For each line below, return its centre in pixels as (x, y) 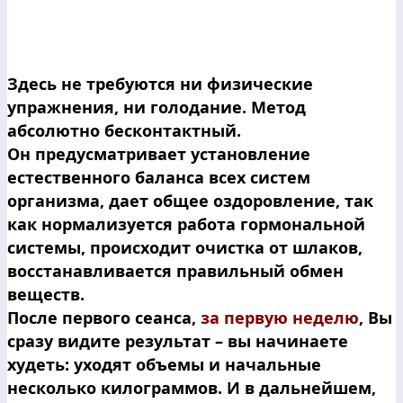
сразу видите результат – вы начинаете (178, 340)
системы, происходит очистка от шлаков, (185, 247)
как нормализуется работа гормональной (186, 224)
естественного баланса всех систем (159, 177)
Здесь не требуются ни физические (160, 83)
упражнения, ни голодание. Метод (157, 107)
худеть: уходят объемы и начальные (164, 364)
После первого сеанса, (104, 317)
